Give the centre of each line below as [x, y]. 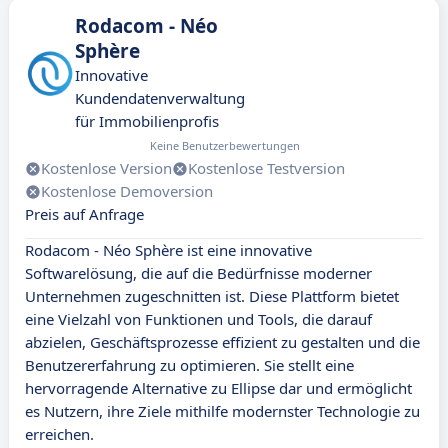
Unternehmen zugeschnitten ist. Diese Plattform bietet [212, 296]
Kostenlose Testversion [266, 168]
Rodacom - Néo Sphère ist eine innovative [168, 250]
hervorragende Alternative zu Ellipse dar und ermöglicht [218, 388]
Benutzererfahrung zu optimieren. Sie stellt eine [189, 365]
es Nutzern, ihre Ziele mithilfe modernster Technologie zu [222, 411]
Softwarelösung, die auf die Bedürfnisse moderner [198, 273]
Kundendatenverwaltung [160, 98]
